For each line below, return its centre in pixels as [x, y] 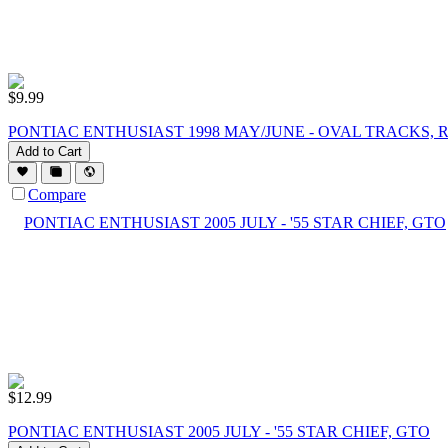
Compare [57, 195]
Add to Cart [49, 151]
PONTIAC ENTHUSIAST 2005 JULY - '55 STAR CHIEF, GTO [219, 431]
